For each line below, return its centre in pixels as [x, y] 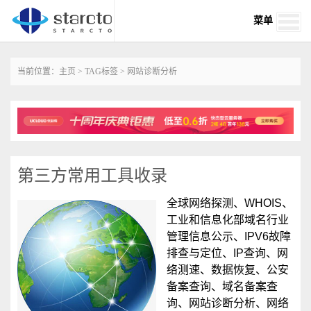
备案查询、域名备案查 [222, 287]
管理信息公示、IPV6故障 [229, 237]
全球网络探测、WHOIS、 [230, 203]
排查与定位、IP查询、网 [227, 253]
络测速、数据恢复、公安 [228, 270]
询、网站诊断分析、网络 [228, 303]
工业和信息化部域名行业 [228, 220]
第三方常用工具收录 [92, 176]
